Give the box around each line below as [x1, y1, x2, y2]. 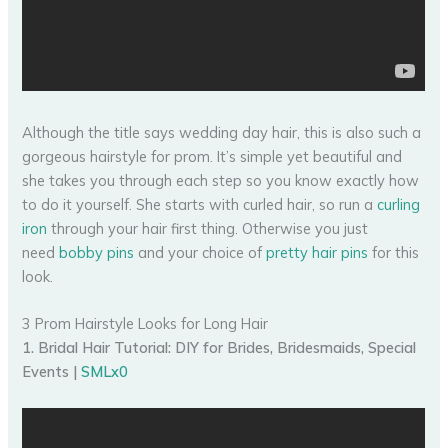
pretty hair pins [266, 242, 369, 262]
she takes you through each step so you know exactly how [22, 170, 420, 190]
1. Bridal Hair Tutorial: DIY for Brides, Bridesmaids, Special [22, 338, 417, 358]
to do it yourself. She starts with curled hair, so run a [22, 194, 378, 214]
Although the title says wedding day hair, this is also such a [22, 122, 422, 142]
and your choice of [134, 242, 267, 262]
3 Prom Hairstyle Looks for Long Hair [22, 314, 269, 334]
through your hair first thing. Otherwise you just [47, 218, 369, 238]
